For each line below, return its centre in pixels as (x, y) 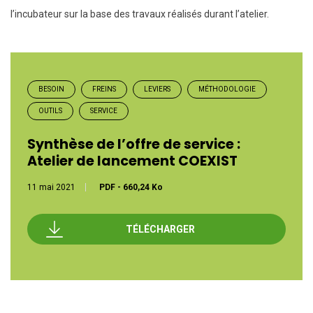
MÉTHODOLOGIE (227, 89)
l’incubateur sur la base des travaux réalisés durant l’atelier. (140, 14)
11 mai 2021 (51, 188)
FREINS (104, 89)
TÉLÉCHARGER (160, 230)
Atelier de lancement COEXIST (132, 161)
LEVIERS (157, 89)
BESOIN (51, 89)
